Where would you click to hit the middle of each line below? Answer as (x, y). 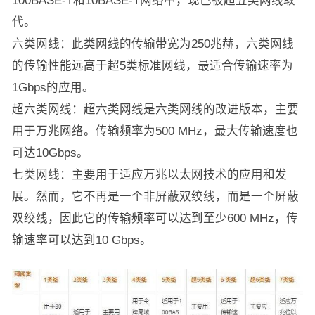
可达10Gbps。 (50, 153)
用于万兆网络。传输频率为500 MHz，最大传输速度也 (155, 131)
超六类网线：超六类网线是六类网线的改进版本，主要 (155, 109)
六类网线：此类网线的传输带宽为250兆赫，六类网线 (153, 44)
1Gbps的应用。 (53, 88)
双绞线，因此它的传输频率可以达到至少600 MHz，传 (155, 218)
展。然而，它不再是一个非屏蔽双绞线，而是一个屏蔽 (155, 197)
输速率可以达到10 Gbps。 (82, 240)
